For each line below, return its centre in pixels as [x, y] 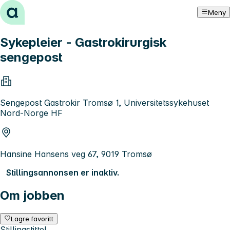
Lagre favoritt [32, 218]
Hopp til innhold [36, 9]
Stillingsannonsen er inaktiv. [63, 172]
